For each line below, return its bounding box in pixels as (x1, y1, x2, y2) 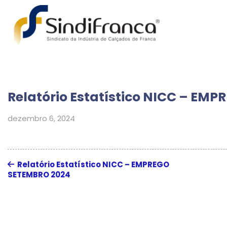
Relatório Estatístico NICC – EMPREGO (14, 159, 169, 170)
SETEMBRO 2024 (8, 169, 70, 180)
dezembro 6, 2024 (8, 112, 75, 124)
